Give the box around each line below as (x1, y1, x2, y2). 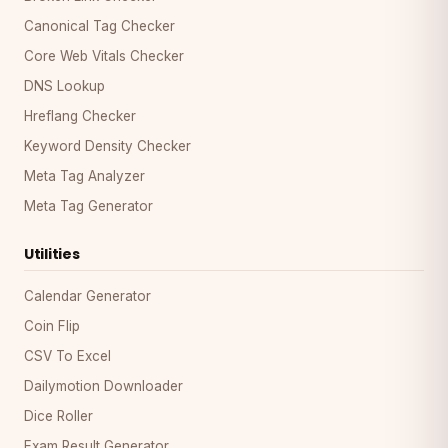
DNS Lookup (24, 77, 105, 94)
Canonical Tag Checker (24, 17, 175, 34)
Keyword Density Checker (24, 137, 191, 154)
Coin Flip (24, 317, 80, 334)
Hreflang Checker (24, 107, 136, 124)
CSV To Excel (24, 347, 111, 364)
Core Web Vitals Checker (24, 47, 184, 64)
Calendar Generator (24, 287, 151, 304)
